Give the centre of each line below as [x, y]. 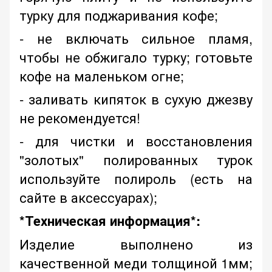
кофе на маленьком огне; [102, 76]
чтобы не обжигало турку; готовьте [136, 57]
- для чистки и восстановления [136, 141]
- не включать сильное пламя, [136, 38]
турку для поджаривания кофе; [119, 15]
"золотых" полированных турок [136, 160]
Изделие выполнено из [136, 244]
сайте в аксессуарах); [88, 197]
